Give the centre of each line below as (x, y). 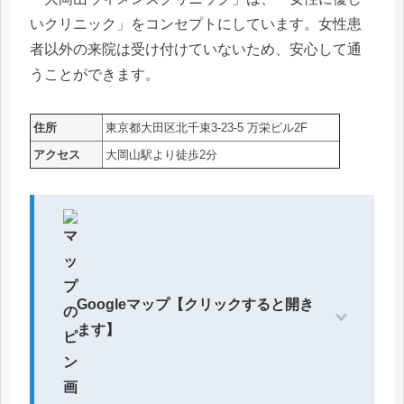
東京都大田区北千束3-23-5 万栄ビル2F (207, 128)
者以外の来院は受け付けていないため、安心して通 (196, 50)
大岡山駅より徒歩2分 (161, 155)
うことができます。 (95, 75)
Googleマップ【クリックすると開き (195, 304)
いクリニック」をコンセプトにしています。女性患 (196, 24)
